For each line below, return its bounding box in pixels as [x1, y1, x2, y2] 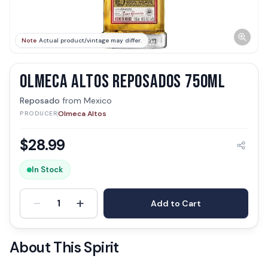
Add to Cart [151, 198, 201, 209]
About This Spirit [10, 238, 119, 257]
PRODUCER [20, 109, 57, 117]
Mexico [84, 95, 112, 106]
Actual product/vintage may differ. [39, 36, 142, 44]
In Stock [32, 165, 63, 175]
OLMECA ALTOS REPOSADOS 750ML [20, 71, 226, 93]
